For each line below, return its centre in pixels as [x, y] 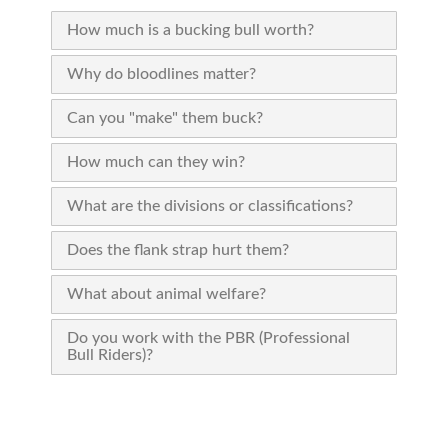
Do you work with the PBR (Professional [209, 338]
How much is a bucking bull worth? [191, 30]
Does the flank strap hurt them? [178, 250]
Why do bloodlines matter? [162, 74]
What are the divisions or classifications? [210, 206]
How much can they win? [156, 162]
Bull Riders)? [110, 355]
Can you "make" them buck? [165, 118]
